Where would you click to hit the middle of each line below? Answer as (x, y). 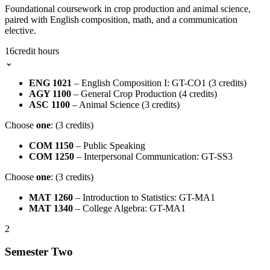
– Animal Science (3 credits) (125, 104)
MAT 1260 (51, 197)
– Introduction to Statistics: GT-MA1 (144, 197)
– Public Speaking (109, 145)
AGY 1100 (50, 93)
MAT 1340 (51, 208)
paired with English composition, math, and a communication (121, 19)
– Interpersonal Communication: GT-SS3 (153, 156)
